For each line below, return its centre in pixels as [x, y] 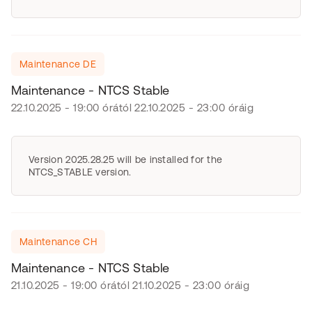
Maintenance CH [58, 242]
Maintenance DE [58, 64]
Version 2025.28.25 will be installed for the [126, 159]
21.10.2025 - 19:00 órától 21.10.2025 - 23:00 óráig [130, 285]
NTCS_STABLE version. [80, 172]
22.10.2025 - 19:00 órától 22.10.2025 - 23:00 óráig [132, 108]
